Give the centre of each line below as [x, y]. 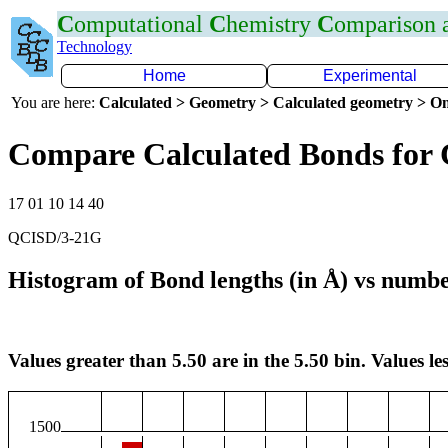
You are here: [55, 102]
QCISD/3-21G [55, 237]
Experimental [370, 75]
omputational [141, 24]
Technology [94, 46]
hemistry [271, 24]
